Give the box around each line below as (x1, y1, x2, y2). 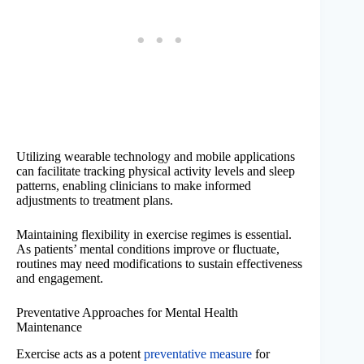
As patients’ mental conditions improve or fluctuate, (16, 242, 279, 257)
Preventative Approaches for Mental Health (16, 305, 238, 320)
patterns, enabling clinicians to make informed (16, 179, 251, 193)
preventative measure (144, 346, 252, 361)
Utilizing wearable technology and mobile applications (16, 149, 295, 164)
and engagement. (16, 271, 103, 286)
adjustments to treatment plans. (16, 193, 173, 208)
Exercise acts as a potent (16, 346, 144, 361)
